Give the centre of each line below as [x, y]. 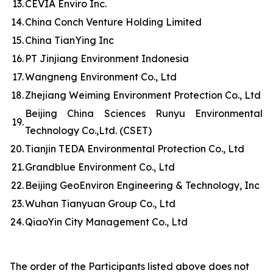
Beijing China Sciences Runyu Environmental [144, 113]
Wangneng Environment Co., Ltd [101, 77]
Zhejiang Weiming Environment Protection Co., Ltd [143, 95]
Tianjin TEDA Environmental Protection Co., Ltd [135, 149]
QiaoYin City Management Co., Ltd [106, 222]
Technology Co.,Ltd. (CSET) [88, 130]
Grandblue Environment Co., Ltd [100, 167]
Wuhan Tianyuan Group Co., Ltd [100, 204]
